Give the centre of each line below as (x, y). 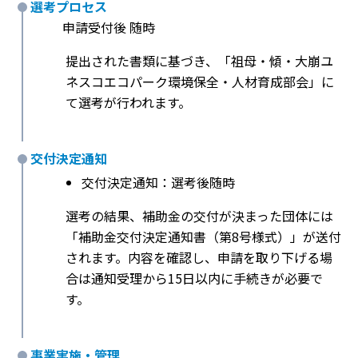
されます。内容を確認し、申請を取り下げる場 (199, 258)
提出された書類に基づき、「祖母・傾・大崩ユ (199, 61)
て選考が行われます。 (128, 103)
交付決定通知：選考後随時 (158, 183)
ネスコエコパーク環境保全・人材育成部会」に (200, 82)
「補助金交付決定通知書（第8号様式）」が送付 (203, 237)
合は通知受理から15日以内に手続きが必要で (194, 278)
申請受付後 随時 (109, 28)
